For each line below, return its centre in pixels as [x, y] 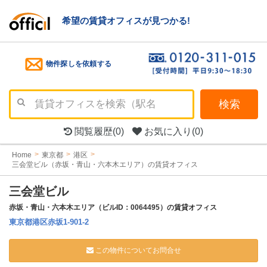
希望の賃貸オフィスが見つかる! [126, 21]
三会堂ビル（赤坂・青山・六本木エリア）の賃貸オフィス [105, 164]
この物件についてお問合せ [137, 250]
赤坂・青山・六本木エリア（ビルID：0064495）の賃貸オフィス [113, 207]
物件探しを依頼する [79, 64]
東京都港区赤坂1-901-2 [49, 222]
